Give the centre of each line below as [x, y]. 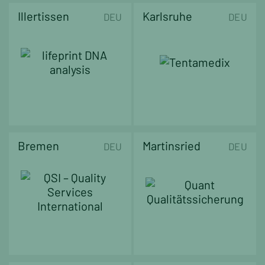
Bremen [38, 146]
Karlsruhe [168, 16]
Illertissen [43, 16]
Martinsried [172, 146]
